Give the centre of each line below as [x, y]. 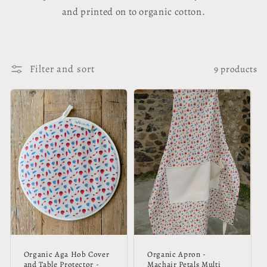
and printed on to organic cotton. [133, 12]
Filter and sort [62, 69]
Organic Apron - [177, 255]
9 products [235, 69]
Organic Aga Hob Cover [66, 255]
